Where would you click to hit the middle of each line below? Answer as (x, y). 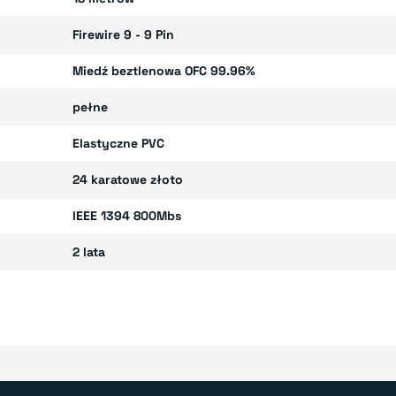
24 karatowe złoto (128, 179)
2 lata (89, 251)
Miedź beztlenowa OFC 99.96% (164, 70)
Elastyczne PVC (119, 143)
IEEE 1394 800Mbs (127, 215)
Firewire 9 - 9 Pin (124, 34)
